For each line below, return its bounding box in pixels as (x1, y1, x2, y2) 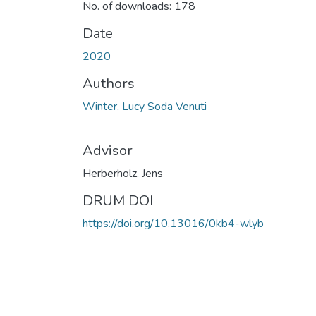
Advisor (83, 140, 133, 160)
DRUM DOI (83, 190, 153, 210)
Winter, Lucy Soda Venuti (83, 98, 207, 114)
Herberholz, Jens (83, 165, 163, 181)
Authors (83, 73, 135, 93)
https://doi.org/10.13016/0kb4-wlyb (83, 215, 264, 231)
